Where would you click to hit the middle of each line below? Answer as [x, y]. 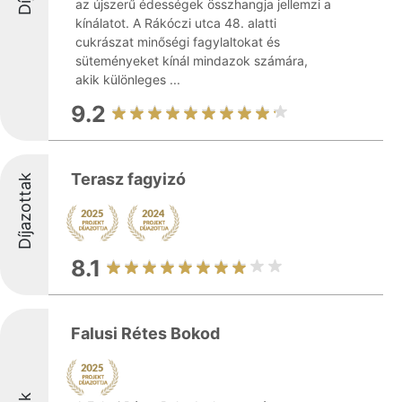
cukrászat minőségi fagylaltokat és [178, 42]
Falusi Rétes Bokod [145, 333]
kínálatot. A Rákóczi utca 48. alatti [176, 23]
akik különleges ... [128, 79]
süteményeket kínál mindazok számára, [192, 61]
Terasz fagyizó [128, 179]
